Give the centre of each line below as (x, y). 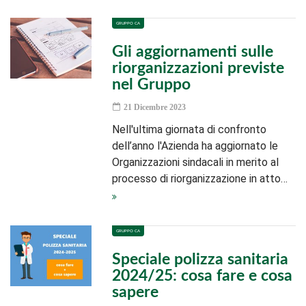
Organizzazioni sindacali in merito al (196, 162)
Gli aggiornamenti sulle (193, 52)
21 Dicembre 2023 (154, 107)
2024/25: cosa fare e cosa (203, 276)
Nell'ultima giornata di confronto (190, 129)
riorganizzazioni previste (198, 68)
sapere (136, 292)
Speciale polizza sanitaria (200, 259)
